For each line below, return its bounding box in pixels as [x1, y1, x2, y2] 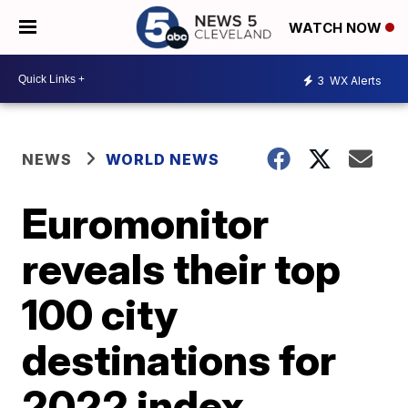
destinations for [22, 334, 337, 385]
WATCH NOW [289, 19, 385, 37]
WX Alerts [327, 73, 382, 87]
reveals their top [22, 243, 342, 294]
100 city [22, 289, 178, 340]
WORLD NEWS [106, 150, 220, 168]
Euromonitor [22, 198, 270, 249]
